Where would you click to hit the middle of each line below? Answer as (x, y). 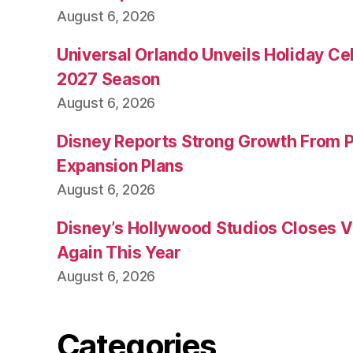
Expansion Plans (120, 165)
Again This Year (119, 252)
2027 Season (109, 79)
